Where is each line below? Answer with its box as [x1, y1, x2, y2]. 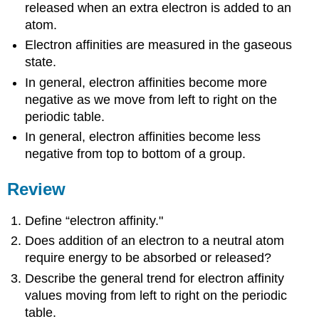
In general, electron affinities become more [25, 75, 268, 90]
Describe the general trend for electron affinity [25, 271, 285, 286]
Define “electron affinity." [25, 213, 164, 228]
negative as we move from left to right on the [25, 92, 278, 107]
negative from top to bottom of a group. [25, 147, 246, 162]
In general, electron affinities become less [25, 130, 261, 145]
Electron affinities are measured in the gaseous [25, 38, 293, 53]
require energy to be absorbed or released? [25, 251, 272, 266]
